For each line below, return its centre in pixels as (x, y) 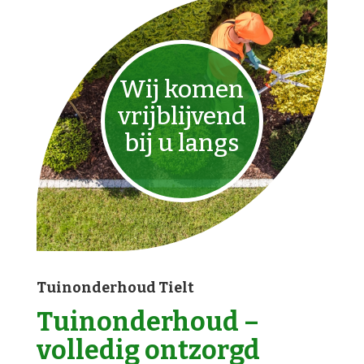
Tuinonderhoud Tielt (115, 288)
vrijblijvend (182, 116)
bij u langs (182, 143)
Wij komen (182, 89)
